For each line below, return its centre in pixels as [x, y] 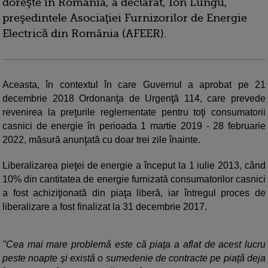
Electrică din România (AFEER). [85, 34]
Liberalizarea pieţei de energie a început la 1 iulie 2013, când [134, 166]
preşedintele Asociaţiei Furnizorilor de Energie [125, 18]
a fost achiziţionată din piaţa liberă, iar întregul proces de [134, 193]
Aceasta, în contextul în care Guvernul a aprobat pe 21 [134, 85]
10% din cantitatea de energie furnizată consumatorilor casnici [134, 179]
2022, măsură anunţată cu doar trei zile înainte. [101, 140]
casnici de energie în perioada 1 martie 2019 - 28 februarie [134, 126]
